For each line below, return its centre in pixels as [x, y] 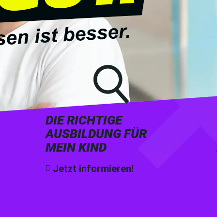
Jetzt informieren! [93, 169]
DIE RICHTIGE [84, 120]
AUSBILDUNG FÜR [96, 134]
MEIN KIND [76, 147]
